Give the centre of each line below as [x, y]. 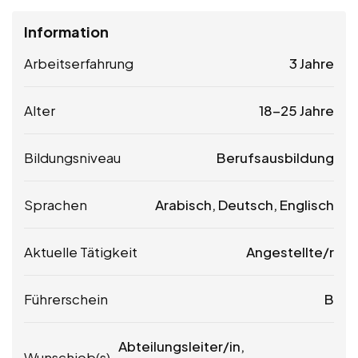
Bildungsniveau [72, 157]
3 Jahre [312, 63]
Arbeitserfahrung [79, 63]
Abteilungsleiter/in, [181, 346]
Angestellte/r [290, 251]
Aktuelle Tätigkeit [81, 251]
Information [66, 31]
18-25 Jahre [296, 110]
